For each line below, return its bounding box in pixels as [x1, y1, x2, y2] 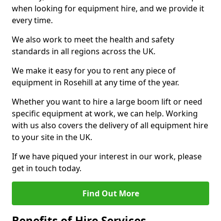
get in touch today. [12, 163, 81, 174]
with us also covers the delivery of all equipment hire [12, 120, 208, 131]
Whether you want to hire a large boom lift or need [12, 96, 202, 107]
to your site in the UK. [12, 132, 92, 143]
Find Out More [82, 188, 139, 199]
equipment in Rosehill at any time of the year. [12, 77, 179, 88]
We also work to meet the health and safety [12, 34, 174, 45]
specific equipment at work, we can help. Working [12, 108, 198, 119]
